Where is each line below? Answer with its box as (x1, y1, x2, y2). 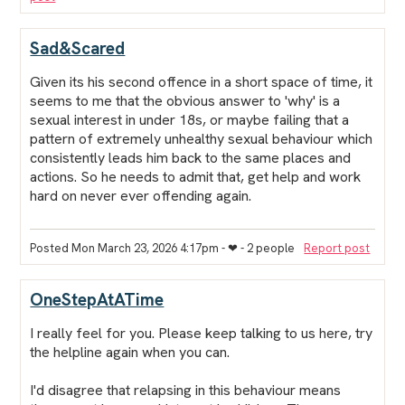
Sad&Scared (30, 36, 126, 60)
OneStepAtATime (30, 287, 165, 311)
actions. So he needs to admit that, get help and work (30, 166, 362, 186)
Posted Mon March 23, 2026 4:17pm (30, 240, 220, 256)
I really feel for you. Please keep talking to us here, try (30, 323, 373, 343)
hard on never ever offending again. (30, 185, 252, 205)
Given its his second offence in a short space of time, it (30, 71, 373, 91)
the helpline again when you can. (30, 342, 231, 362)
